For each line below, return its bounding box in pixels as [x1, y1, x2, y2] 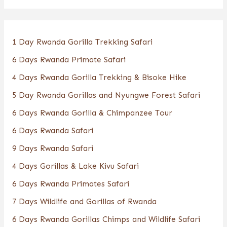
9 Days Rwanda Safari [12, 143, 93, 154]
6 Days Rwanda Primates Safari [12, 179, 129, 189]
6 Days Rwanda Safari [12, 126, 93, 136]
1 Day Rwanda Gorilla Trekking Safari [12, 37, 153, 47]
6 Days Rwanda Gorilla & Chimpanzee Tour [12, 108, 172, 118]
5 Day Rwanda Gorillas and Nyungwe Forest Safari [12, 90, 200, 100]
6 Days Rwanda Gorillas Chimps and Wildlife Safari [12, 214, 200, 224]
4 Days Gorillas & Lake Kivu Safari [12, 161, 139, 171]
